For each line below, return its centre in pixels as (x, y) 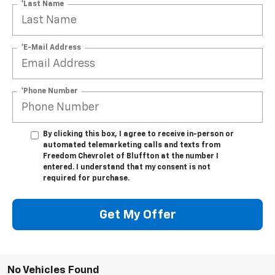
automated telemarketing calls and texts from (132, 146)
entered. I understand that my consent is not (127, 168)
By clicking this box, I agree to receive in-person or (138, 135)
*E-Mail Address (51, 48)
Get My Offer (137, 215)
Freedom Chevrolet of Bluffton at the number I (131, 157)
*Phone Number (49, 91)
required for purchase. (86, 179)
